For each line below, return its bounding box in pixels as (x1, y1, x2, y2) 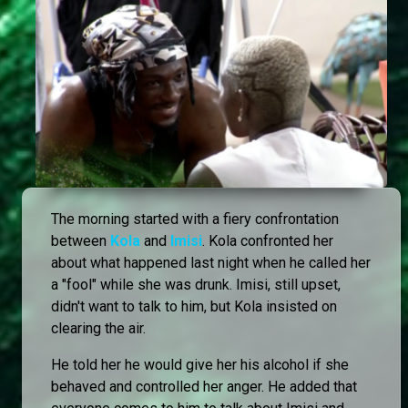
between (51, 232, 110, 250)
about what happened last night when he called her (51, 254, 371, 272)
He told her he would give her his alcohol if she (51, 356, 349, 374)
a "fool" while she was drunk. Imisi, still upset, (51, 276, 341, 294)
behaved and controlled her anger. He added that (51, 378, 357, 396)
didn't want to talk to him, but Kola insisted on (51, 298, 337, 316)
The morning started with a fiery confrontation (51, 210, 339, 229)
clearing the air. (51, 320, 146, 338)
